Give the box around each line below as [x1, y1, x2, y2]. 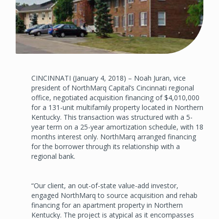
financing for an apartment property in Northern [31, 200, 183, 210]
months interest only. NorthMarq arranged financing [31, 131, 196, 141]
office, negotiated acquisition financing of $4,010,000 [31, 92, 199, 102]
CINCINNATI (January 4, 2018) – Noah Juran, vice [31, 73, 186, 83]
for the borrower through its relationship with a [31, 141, 180, 151]
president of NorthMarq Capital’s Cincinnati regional [31, 83, 194, 92]
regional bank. [31, 151, 75, 161]
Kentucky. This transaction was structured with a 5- [31, 112, 193, 122]
